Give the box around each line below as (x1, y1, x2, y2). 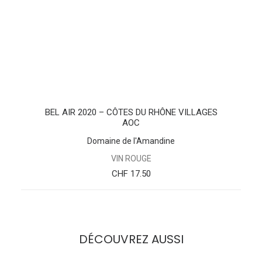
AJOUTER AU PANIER (101, 102, 161, 109)
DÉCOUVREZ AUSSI (78, 231, 184, 247)
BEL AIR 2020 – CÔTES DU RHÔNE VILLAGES (44, 107, 218, 118)
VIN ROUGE (111, 154, 151, 163)
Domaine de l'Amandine (87, 136, 175, 146)
